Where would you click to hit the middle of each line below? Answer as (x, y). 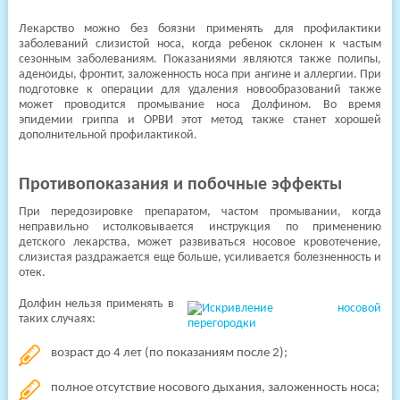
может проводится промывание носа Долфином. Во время (200, 105)
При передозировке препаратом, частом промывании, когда (200, 212)
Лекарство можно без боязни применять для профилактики (200, 29)
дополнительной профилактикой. (108, 135)
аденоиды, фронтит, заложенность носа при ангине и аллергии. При (200, 75)
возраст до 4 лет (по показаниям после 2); (169, 353)
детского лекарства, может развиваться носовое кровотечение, (200, 242)
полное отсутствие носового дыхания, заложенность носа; (215, 388)
